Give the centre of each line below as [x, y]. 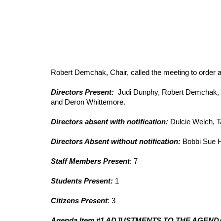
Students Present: [83, 181]
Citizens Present [79, 201]
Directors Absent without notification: [115, 142]
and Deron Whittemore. [88, 102]
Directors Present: [84, 92]
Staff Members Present [90, 161]
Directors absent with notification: [109, 122]
